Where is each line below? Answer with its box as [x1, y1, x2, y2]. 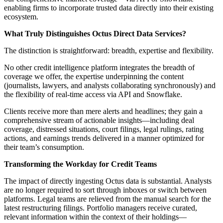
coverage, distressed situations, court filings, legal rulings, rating [4, 125, 204, 134]
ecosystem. [4, 12, 38, 21]
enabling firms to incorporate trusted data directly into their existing [4, 3, 214, 12]
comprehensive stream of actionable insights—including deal [4, 116, 194, 125]
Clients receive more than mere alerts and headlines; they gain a [4, 107, 203, 116]
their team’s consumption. [4, 143, 84, 152]
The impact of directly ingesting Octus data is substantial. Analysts [4, 177, 212, 186]
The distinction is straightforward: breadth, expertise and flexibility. [4, 46, 214, 55]
